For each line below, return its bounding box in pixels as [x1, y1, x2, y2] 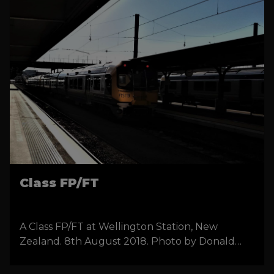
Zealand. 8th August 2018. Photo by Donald [20, 235, 235, 247]
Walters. [20, 250, 59, 262]
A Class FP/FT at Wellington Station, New [20, 220, 218, 232]
